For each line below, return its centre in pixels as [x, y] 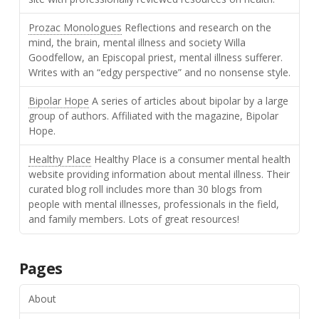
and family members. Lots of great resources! [134, 219]
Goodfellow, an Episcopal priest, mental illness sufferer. [155, 58]
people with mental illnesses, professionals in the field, [153, 204]
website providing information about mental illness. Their [159, 174]
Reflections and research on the [196, 28]
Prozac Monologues [75, 28]
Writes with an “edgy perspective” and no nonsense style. [159, 73]
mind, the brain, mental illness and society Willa [137, 43]
